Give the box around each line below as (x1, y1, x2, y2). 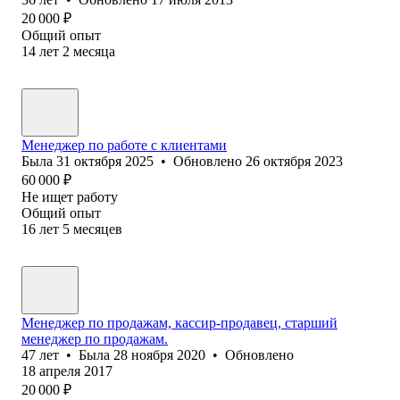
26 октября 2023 (246, 153, 343, 169)
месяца (73, 43, 115, 59)
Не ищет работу (21, 188, 118, 204)
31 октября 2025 (56, 153, 154, 169)
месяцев (73, 221, 122, 237)
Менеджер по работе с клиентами (21, 137, 227, 153)
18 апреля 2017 (21, 362, 112, 379)
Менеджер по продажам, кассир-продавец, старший (21, 314, 337, 330)
